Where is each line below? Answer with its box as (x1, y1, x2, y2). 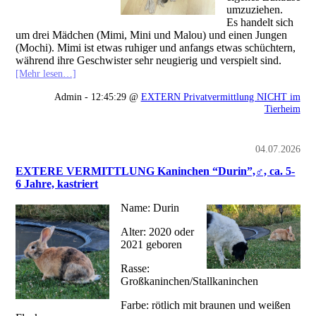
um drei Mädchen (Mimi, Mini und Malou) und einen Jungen (16, 29, 288, 42)
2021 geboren (121, 238, 183, 251)
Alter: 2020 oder (121, 226, 195, 238)
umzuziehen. (226, 4, 283, 16)
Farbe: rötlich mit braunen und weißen (121, 299, 291, 312)
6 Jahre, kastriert (16, 178, 99, 190)
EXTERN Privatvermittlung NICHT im (140, 91, 300, 103)
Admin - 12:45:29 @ (54, 91, 141, 103)
